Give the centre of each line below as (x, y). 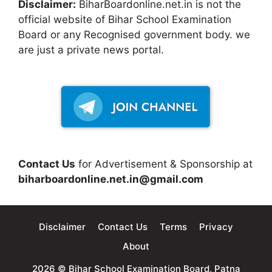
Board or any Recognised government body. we (134, 34)
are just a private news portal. (91, 49)
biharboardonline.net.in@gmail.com (111, 179)
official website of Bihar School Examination (125, 19)
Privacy (216, 226)
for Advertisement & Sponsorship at (164, 164)
